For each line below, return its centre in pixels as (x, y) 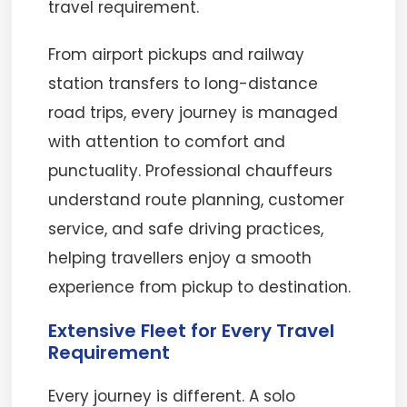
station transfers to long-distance (184, 84)
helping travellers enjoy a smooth (180, 258)
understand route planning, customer (197, 200)
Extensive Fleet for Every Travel (192, 331)
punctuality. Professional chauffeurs (191, 171)
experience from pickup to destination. (200, 287)
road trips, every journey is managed (194, 113)
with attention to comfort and (167, 142)
